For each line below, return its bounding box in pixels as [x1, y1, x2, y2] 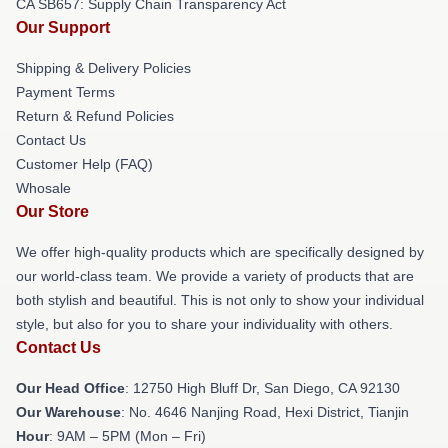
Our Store [16, 202, 89, 220]
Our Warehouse [16, 403, 121, 420]
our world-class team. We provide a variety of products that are [16, 267, 414, 284]
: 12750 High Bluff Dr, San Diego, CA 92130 [125, 379, 400, 396]
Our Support [16, 18, 110, 36]
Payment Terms [16, 83, 115, 100]
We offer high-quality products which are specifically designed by [16, 243, 424, 260]
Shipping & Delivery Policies [16, 59, 191, 76]
